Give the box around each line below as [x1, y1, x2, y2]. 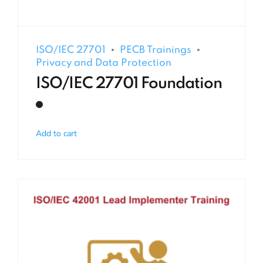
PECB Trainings [120, 45, 191, 55]
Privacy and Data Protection [36, 58, 171, 68]
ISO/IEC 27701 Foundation [36, 76, 222, 92]
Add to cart [36, 127, 77, 139]
